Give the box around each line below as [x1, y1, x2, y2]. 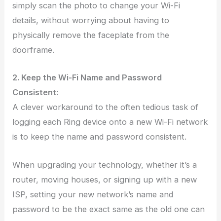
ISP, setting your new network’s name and [12, 189, 174, 199]
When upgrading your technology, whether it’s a [12, 159, 197, 170]
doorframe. [12, 45, 55, 55]
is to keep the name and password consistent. [12, 132, 187, 142]
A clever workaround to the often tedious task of [12, 102, 199, 112]
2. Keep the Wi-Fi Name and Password [12, 73, 162, 83]
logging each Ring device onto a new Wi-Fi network [12, 117, 208, 127]
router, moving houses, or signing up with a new [12, 174, 197, 184]
